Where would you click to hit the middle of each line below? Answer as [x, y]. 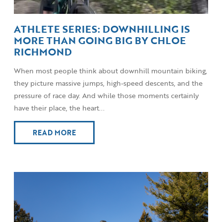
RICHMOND [43, 52]
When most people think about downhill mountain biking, [111, 70]
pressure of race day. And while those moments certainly [106, 95]
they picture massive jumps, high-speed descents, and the [108, 83]
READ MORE [54, 132]
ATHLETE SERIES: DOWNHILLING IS [102, 29]
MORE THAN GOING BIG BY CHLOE [100, 40]
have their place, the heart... [59, 108]
